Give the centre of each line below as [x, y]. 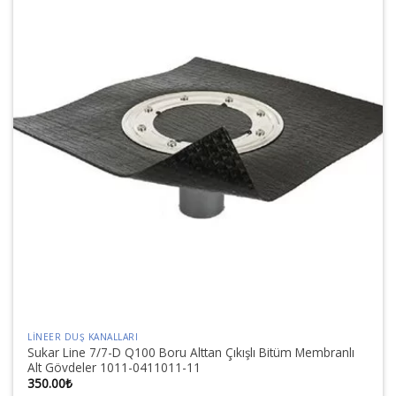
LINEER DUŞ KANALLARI [83, 337]
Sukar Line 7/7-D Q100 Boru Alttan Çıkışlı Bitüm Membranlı [191, 352]
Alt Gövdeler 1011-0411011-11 [114, 367]
